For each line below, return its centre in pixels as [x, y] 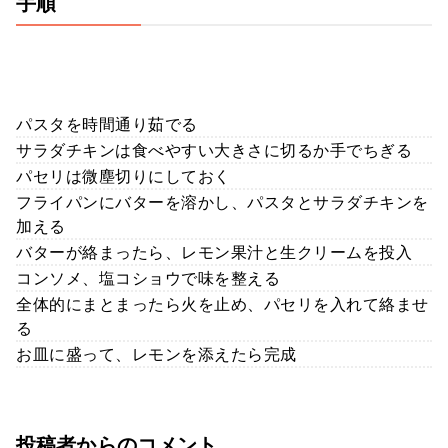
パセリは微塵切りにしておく [123, 175]
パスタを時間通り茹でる [107, 123]
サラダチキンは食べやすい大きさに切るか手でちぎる [214, 149]
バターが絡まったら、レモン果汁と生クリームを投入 [214, 251]
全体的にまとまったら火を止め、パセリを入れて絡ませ [222, 303]
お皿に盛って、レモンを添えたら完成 [156, 353]
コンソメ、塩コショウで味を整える [148, 277]
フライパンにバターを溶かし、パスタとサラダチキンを [222, 201]
